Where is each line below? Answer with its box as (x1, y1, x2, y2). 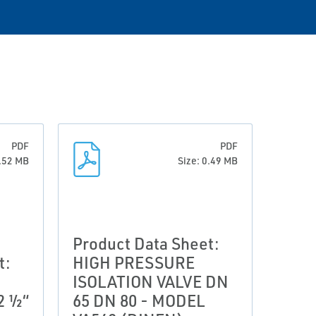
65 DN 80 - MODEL (73, 290, 205, 311)
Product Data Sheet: (73, 233, 219, 254)
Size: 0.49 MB (178, 154, 238, 166)
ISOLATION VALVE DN (73, 271, 229, 292)
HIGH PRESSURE (73, 252, 195, 273)
